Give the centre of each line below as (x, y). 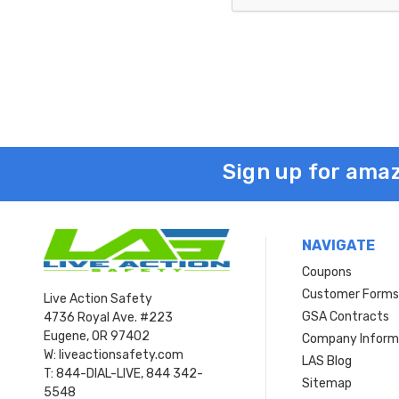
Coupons (327, 272)
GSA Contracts (346, 316)
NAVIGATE (339, 245)
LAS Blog (327, 361)
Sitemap (327, 383)
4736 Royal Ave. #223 (108, 318)
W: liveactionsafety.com (114, 355)
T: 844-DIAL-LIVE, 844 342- (123, 374)
